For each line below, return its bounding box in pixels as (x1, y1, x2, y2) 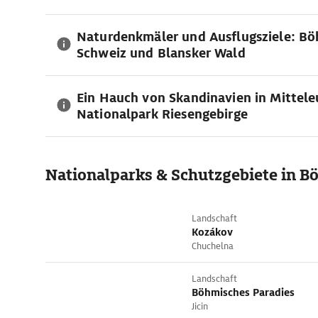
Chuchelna (192, 240, 234, 252)
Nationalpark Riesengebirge (77, 106, 248, 122)
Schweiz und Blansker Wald (77, 45, 246, 61)
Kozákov (192, 226, 233, 238)
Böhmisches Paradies (192, 286, 295, 299)
